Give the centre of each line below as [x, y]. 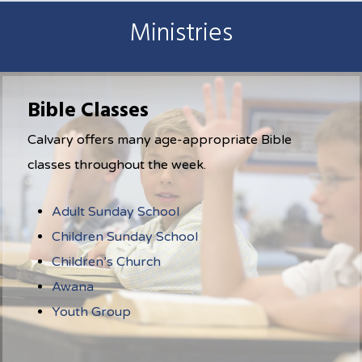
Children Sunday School [125, 236]
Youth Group [92, 311]
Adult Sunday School [116, 211]
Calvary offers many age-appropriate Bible [160, 139]
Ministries [181, 34]
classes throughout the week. [117, 164]
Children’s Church [107, 261]
